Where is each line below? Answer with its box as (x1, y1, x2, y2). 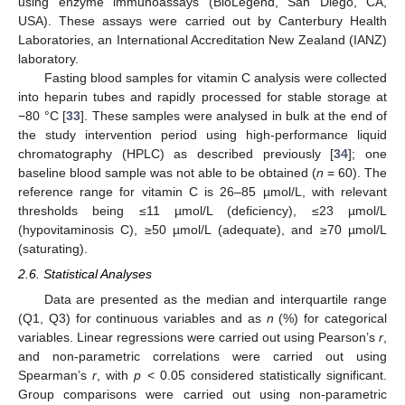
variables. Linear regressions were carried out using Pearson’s (18, 329, 379, 344)
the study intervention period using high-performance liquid (18, 127, 387, 142)
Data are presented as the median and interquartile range (43, 291, 387, 306)
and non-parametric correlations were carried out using (18, 348, 387, 363)
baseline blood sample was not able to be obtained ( (18, 165, 316, 180)
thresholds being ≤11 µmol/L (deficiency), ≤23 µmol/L (18, 202, 387, 218)
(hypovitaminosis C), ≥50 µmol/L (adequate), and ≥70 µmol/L (18, 221, 387, 237)
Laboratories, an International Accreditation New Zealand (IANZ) (18, 32, 387, 47)
